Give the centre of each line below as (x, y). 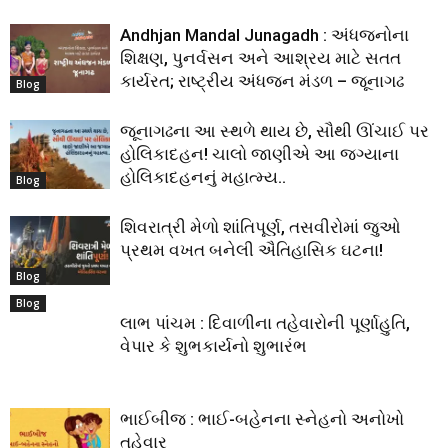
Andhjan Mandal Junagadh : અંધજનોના (264, 34)
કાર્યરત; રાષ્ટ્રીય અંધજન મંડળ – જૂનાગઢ (262, 80)
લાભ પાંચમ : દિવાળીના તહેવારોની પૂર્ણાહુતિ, (265, 322)
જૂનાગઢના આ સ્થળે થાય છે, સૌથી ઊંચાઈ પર (274, 130)
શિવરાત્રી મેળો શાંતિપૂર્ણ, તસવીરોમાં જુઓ (260, 226)
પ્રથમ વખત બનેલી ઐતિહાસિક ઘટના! (251, 249)
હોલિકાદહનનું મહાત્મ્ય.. (203, 176)
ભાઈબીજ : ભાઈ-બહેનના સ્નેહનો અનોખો (262, 418)
